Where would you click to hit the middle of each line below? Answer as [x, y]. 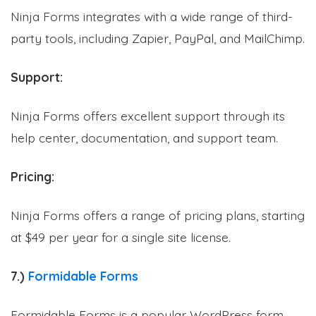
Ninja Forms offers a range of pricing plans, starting [158, 215]
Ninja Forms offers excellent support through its [148, 115]
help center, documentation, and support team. [144, 137]
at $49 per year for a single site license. [121, 237]
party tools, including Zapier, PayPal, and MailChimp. [158, 38]
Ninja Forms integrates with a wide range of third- [152, 16]
